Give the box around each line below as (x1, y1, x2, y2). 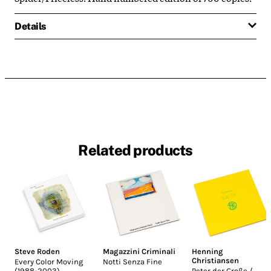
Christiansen (191, 256, 239, 266)
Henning (191, 247, 223, 256)
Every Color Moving (15, 257, 83, 267)
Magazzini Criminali (103, 247, 176, 256)
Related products (78, 142, 193, 159)
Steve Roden (15, 247, 60, 256)
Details (15, 20, 46, 32)
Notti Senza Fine (103, 257, 163, 267)
